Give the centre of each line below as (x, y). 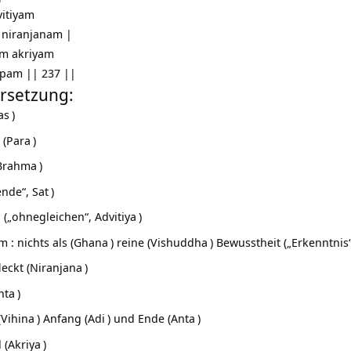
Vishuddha (179, 242)
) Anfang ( (62, 318)
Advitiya (116, 217)
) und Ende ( (139, 318)
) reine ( (130, 242)
